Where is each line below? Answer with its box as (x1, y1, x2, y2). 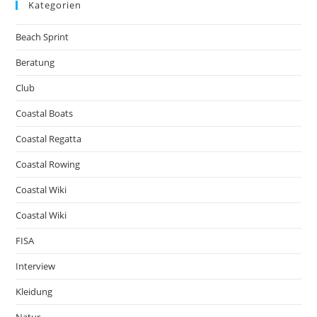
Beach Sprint (16, 30, 69, 44)
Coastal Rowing (16, 158, 81, 171)
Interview (16, 260, 56, 273)
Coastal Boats (16, 107, 74, 120)
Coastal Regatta (16, 132, 82, 146)
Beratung (16, 56, 55, 69)
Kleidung (16, 285, 53, 299)
